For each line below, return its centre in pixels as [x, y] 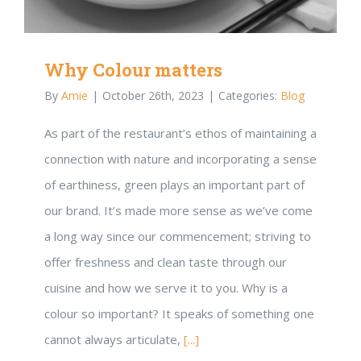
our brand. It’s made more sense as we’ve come [178, 211]
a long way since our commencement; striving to [178, 237]
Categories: [249, 96]
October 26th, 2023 [153, 96]
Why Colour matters [133, 70]
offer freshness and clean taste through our [166, 262]
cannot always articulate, [114, 340]
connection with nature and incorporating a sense [180, 159]
